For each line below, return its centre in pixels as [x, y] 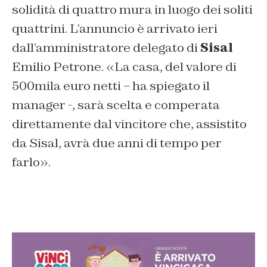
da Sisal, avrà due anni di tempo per [117, 143]
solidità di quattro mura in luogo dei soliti [132, 9]
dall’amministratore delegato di [106, 47]
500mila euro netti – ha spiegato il [111, 86]
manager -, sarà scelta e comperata [116, 105]
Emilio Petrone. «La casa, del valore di [124, 66]
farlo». [31, 162]
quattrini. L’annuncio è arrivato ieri [115, 28]
